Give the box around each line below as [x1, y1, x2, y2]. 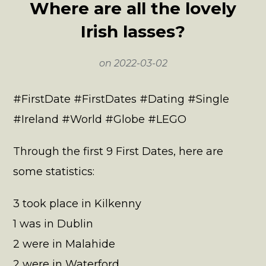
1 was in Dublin [12, 217, 93, 230]
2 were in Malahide [12, 237, 115, 251]
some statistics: [12, 165, 94, 178]
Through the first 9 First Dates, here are [12, 145, 223, 158]
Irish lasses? [81, 21, 185, 42]
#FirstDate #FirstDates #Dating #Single [12, 93, 229, 106]
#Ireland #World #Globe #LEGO [12, 113, 186, 126]
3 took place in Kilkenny [12, 197, 141, 210]
